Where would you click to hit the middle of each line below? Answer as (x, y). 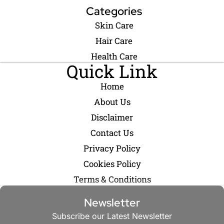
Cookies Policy (112, 164)
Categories (114, 11)
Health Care (114, 56)
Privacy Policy (112, 148)
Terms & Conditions (112, 179)
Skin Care (114, 25)
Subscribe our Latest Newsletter (112, 216)
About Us (112, 102)
